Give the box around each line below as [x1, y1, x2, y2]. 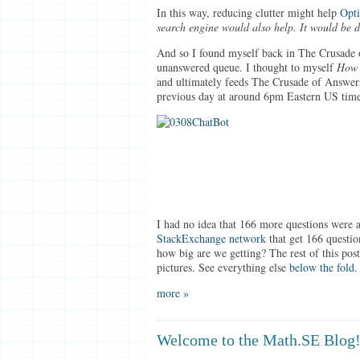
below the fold [288, 260, 354, 275]
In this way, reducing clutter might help [156, 5, 340, 20]
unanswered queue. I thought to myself [156, 59, 337, 75]
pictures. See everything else [156, 260, 289, 275]
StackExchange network [156, 231, 266, 246]
